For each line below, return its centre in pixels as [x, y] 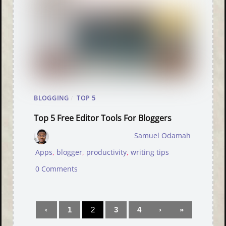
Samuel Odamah [162, 136]
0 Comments [57, 169]
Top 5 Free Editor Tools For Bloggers [103, 118]
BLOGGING [52, 98]
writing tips [150, 153]
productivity [107, 153]
